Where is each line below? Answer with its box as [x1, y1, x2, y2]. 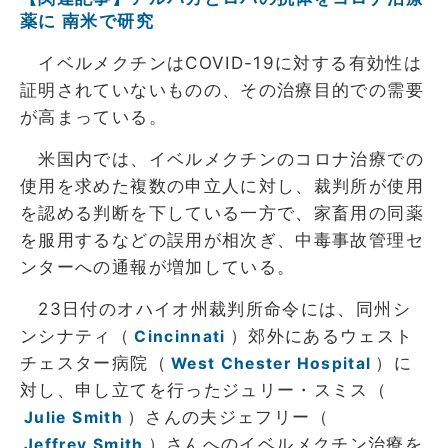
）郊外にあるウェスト [229, 326, 414, 347]
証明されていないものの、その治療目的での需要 [20, 80, 424, 101]
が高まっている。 [20, 107, 167, 128]
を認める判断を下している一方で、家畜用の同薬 [20, 203, 424, 224]
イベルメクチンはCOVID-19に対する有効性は [20, 53, 422, 74]
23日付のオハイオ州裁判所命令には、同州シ [20, 299, 411, 320]
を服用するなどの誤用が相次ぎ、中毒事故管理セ [20, 230, 424, 251]
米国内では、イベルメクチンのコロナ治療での [20, 149, 424, 170]
